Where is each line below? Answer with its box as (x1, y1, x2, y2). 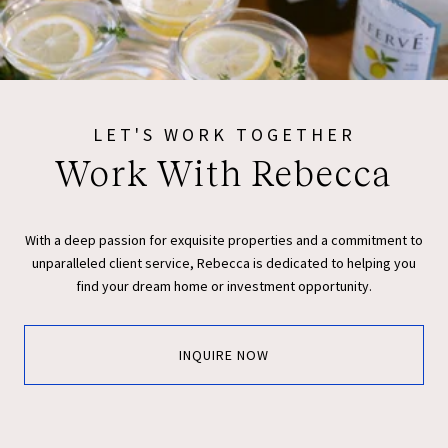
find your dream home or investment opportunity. (76, 277, 372, 296)
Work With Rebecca (55, 154, 393, 195)
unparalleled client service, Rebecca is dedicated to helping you (32, 254, 416, 273)
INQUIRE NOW (179, 345, 269, 364)
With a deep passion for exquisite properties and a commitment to (25, 231, 423, 250)
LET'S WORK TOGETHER (92, 123, 356, 147)
